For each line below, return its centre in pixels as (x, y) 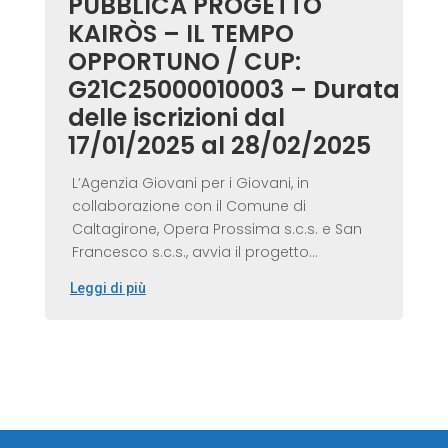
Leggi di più (107, 288)
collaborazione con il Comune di (188, 206)
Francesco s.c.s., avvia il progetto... (194, 252)
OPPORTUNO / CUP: (184, 62)
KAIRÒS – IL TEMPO (180, 34)
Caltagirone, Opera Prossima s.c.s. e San (216, 229)
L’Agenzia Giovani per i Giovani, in (190, 183)
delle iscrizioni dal (176, 118)
